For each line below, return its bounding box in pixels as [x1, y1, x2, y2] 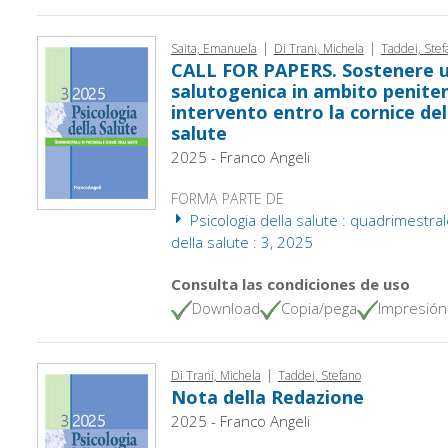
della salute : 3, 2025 [170, 231, 313, 252]
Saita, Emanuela [170, 39, 257, 57]
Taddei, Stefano [277, 366, 361, 384]
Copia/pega [280, 297, 357, 318]
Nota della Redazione [170, 384, 364, 409]
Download [191, 297, 260, 318]
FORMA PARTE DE [170, 188, 284, 208]
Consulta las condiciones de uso [170, 273, 410, 294]
